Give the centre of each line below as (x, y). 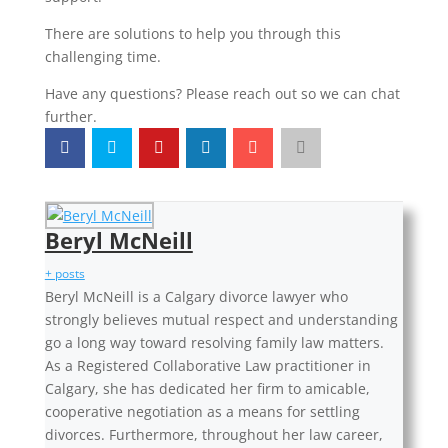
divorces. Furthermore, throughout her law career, (213, 435)
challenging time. (102, 57)
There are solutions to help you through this (192, 34)
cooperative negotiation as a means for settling (202, 412)
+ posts (64, 274)
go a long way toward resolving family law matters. (214, 343)
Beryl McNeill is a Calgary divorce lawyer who (196, 297)
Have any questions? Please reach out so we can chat (222, 94)
